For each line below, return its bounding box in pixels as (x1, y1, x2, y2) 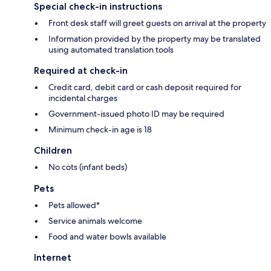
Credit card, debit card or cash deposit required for (48, 82, 241, 93)
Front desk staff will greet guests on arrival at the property (48, 18, 266, 29)
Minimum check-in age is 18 (48, 124, 152, 135)
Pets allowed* (48, 200, 100, 211)
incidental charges (48, 93, 117, 104)
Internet (34, 252, 71, 264)
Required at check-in (34, 65, 128, 77)
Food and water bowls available (48, 231, 166, 243)
